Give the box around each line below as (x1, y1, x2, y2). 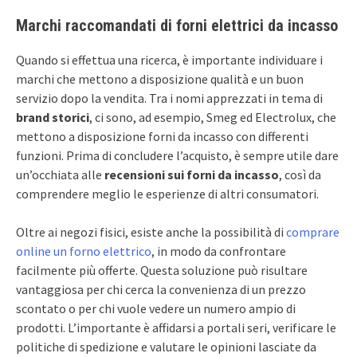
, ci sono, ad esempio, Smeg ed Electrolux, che (89, 108, 336, 125)
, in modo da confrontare (151, 242, 286, 259)
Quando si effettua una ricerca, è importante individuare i (16, 51, 323, 68)
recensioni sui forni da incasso (104, 166, 279, 182)
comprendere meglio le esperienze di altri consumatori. (16, 185, 319, 202)
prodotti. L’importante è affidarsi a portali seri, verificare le (16, 319, 336, 335)
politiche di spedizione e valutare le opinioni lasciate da (16, 338, 316, 355)
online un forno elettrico (16, 242, 151, 259)
